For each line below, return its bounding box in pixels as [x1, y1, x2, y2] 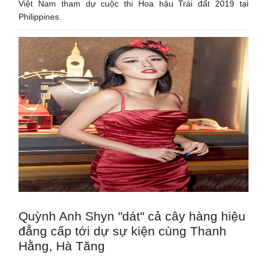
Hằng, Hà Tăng [18, 238, 105, 253]
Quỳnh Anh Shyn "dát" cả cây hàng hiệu [18, 209, 246, 223]
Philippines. [18, 11, 62, 21]
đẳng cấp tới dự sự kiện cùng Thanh [18, 223, 227, 238]
